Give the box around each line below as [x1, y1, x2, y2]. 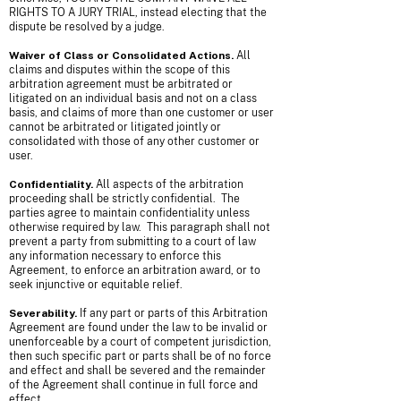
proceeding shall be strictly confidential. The [9, 192, 240, 205]
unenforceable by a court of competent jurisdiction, [9, 336, 271, 348]
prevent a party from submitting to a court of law [9, 235, 256, 248]
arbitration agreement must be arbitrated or [9, 78, 233, 90]
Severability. [9, 307, 77, 320]
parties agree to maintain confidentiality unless [9, 207, 250, 219]
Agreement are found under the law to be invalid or [9, 321, 268, 334]
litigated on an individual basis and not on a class [9, 92, 257, 105]
